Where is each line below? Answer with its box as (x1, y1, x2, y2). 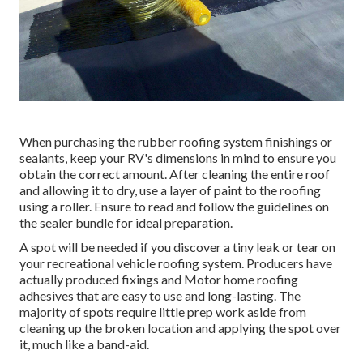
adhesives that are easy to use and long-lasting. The (19, 288, 301, 304)
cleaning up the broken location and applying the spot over (19, 320, 341, 336)
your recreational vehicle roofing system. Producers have (19, 255, 332, 271)
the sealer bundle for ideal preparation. (19, 215, 233, 231)
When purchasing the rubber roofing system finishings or (19, 134, 332, 150)
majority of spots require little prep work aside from (19, 304, 306, 320)
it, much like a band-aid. (19, 336, 149, 352)
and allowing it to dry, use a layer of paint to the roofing (19, 182, 321, 199)
